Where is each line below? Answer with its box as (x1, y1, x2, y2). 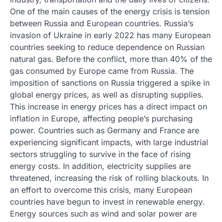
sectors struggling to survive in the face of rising (10, 149, 191, 159)
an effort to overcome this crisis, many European (10, 185, 192, 195)
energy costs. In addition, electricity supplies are (10, 161, 191, 171)
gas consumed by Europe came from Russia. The (10, 66, 194, 76)
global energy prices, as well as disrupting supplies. (10, 90, 204, 100)
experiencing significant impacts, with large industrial (10, 137, 208, 147)
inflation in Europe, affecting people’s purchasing (10, 113, 193, 123)
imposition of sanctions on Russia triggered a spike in (10, 78, 210, 88)
